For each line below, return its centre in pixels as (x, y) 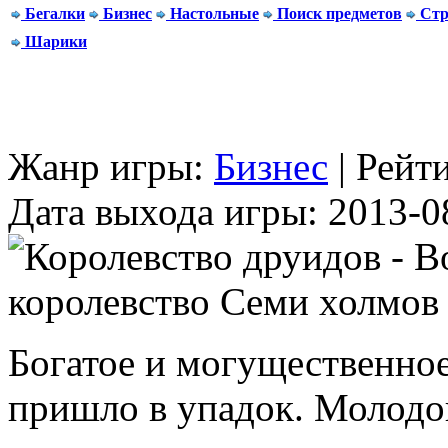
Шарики (56, 42)
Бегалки (55, 14)
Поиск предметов (339, 14)
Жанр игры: (111, 167)
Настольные (214, 14)
